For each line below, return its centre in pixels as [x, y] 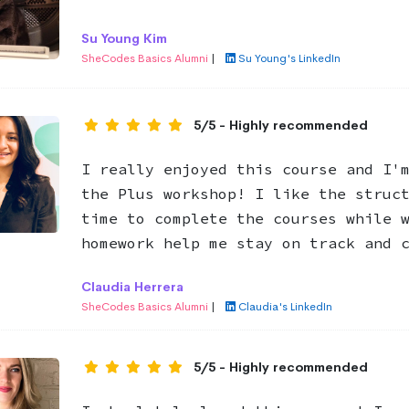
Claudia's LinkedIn [285, 306]
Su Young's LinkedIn [289, 58]
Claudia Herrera [132, 286]
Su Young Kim [124, 38]
